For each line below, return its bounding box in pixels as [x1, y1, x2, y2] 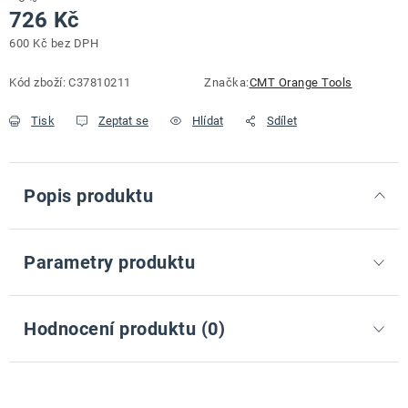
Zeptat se [97, 114, 148, 127]
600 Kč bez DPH [9, 36, 98, 50]
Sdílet [267, 114, 297, 127]
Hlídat [192, 114, 223, 127]
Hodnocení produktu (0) [24, 318, 225, 340]
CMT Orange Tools [249, 76, 352, 89]
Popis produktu [24, 185, 153, 207]
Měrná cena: [8, 53, 83, 67]
